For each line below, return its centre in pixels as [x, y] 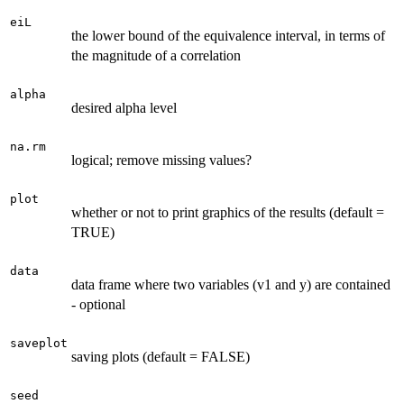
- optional [98, 304]
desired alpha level [124, 107]
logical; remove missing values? [161, 160]
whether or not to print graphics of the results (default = [228, 212]
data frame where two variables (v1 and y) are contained [231, 284]
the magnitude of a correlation [156, 55]
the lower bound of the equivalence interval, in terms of [228, 35]
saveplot [39, 343]
